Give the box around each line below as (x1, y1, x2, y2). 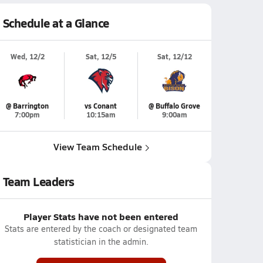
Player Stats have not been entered (23, 210, 178, 223)
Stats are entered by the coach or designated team (5, 223, 197, 234)
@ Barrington (6, 101, 49, 111)
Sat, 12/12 (157, 52, 192, 62)
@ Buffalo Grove (149, 101, 200, 111)
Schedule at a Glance (2, 15, 109, 31)
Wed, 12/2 (10, 52, 45, 62)
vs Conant (85, 101, 117, 111)
